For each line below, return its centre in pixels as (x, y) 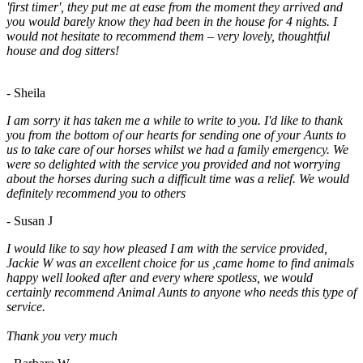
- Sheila (26, 93)
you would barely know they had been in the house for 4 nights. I (172, 22)
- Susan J (30, 221)
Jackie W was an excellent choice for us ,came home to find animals (180, 263)
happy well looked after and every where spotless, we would (160, 278)
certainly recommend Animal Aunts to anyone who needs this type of (181, 293)
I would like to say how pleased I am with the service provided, (167, 249)
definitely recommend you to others (96, 194)
